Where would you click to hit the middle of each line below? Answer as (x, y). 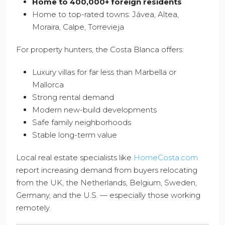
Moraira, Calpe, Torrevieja (78, 27)
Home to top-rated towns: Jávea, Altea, (105, 15)
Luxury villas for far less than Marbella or (104, 72)
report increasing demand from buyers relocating (107, 170)
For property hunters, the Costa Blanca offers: (100, 50)
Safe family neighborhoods (82, 123)
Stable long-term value (75, 135)
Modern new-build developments (94, 110)
